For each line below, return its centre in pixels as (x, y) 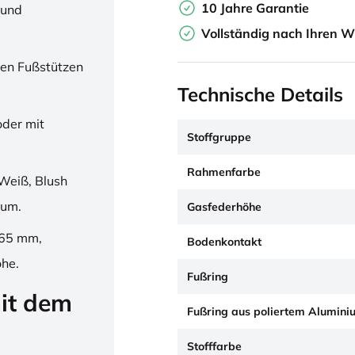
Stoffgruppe (219, 137)
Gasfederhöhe (224, 207)
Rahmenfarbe (224, 172)
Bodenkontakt (224, 242)
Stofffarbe (214, 346)
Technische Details (260, 94)
